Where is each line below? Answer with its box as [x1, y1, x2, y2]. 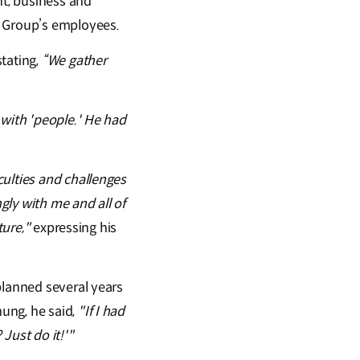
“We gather [41, 52, 107, 70]
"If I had [77, 303, 125, 321]
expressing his [30, 219, 117, 237]
